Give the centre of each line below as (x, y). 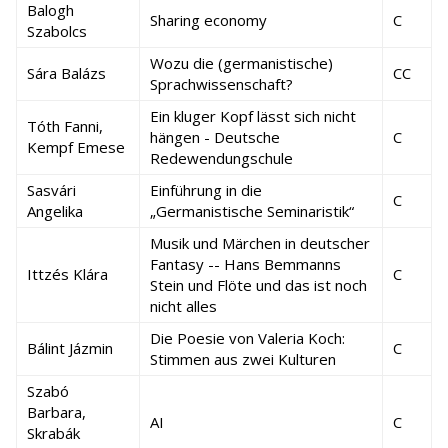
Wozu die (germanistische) (241, 63)
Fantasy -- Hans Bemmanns (245, 264)
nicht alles (183, 306)
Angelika (55, 211)
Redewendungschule (221, 158)
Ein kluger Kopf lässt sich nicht (253, 116)
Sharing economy (208, 20)
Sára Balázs (66, 73)
